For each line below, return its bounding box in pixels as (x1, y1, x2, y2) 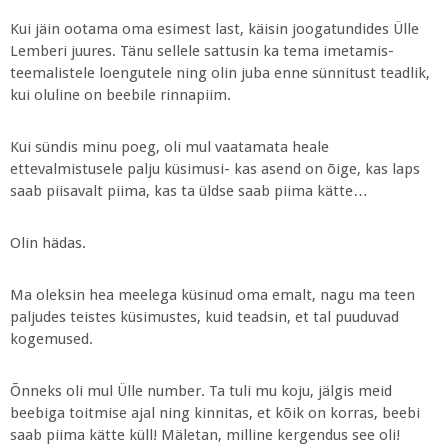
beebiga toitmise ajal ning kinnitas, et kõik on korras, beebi (10, 404, 420, 422)
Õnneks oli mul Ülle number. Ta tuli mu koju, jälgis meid (10, 382, 392, 400)
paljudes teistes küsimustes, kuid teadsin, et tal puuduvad (10, 308, 399, 326)
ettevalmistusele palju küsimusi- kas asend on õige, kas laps (10, 160, 420, 178)
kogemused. (10, 330, 93, 348)
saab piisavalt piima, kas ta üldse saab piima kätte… (10, 182, 368, 200)
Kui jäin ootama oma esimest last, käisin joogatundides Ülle (10, 20, 419, 38)
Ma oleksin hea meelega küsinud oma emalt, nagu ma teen (10, 286, 415, 304)
